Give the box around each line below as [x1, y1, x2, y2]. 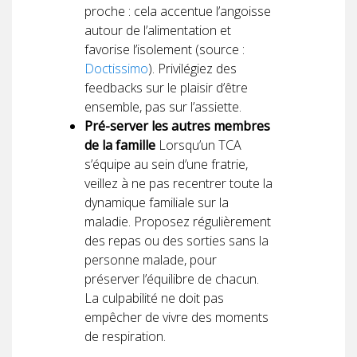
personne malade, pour [84, 250, 217, 269]
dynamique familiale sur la [84, 193, 229, 211]
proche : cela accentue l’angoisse [84, 2, 271, 20]
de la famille [84, 135, 155, 154]
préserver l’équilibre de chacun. [84, 269, 259, 288]
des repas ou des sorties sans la [84, 231, 269, 249]
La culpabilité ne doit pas [84, 288, 224, 307]
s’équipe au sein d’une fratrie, [84, 155, 248, 173]
